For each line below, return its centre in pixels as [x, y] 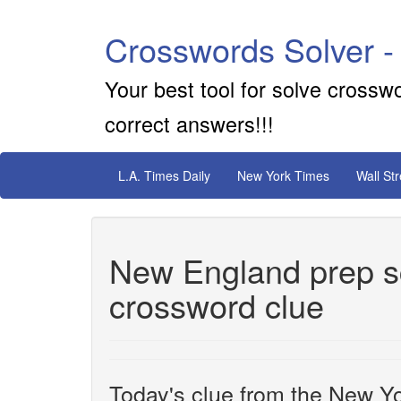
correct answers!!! [189, 124]
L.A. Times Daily [164, 175]
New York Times [283, 175]
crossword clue [217, 305]
